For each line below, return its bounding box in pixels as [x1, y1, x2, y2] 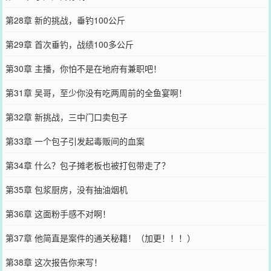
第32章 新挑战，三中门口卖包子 [5, 111, 128, 123]
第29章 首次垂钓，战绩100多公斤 [5, 38, 134, 50]
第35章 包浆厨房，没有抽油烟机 [5, 183, 128, 195]
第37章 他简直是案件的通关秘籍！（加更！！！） [5, 232, 195, 244]
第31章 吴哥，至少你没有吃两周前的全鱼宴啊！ [5, 87, 187, 99]
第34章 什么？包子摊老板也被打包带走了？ [5, 159, 170, 171]
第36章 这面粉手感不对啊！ [5, 207, 111, 220]
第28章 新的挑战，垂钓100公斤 [5, 14, 125, 26]
